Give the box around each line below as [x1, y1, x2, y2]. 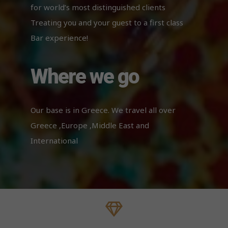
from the [130, 46, 157, 55]
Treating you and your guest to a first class [31, 17, 183, 28]
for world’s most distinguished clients [31, 2, 165, 13]
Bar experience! [31, 33, 88, 43]
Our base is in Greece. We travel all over [31, 105, 176, 116]
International [31, 135, 78, 146]
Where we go [31, 65, 139, 89]
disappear [130, 36, 161, 45]
